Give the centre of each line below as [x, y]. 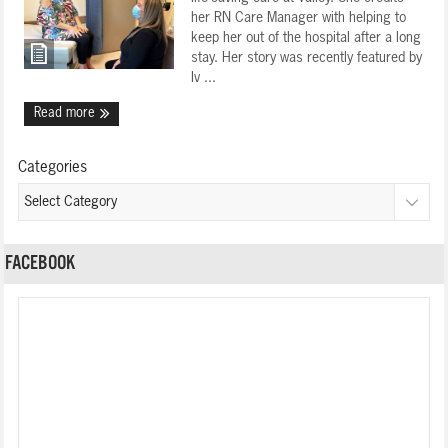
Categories [53, 167]
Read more [67, 113]
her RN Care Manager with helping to [299, 18]
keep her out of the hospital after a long [306, 38]
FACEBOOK [40, 264]
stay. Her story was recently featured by [307, 58]
